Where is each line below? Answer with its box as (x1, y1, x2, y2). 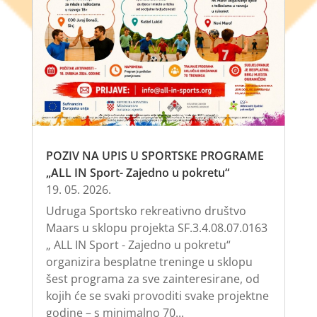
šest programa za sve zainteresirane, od (45, 271, 260, 287)
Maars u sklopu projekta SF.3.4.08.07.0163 (45, 220, 267, 236)
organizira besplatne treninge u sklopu (45, 254, 253, 270)
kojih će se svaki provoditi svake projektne (45, 288, 269, 304)
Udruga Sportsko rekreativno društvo (45, 203, 246, 219)
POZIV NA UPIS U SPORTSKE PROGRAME (45, 148, 264, 164)
